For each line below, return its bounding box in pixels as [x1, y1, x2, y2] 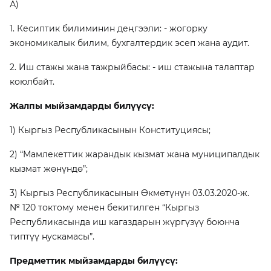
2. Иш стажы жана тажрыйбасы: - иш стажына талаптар [10, 62, 255, 73]
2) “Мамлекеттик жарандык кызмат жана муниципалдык [10, 149, 260, 160]
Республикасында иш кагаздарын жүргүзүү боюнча [10, 217, 240, 227]
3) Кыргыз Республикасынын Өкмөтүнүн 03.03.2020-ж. [10, 188, 249, 198]
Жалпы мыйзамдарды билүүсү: [10, 100, 157, 111]
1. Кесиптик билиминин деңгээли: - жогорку [10, 23, 207, 34]
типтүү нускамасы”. [10, 231, 94, 242]
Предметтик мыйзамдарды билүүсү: [10, 255, 178, 266]
